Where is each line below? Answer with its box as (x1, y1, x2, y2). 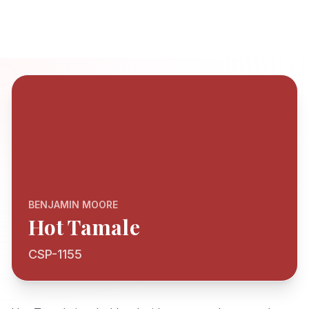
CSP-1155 (28, 247, 82, 261)
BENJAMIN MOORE (28, 199, 118, 210)
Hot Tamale (28, 213, 140, 241)
